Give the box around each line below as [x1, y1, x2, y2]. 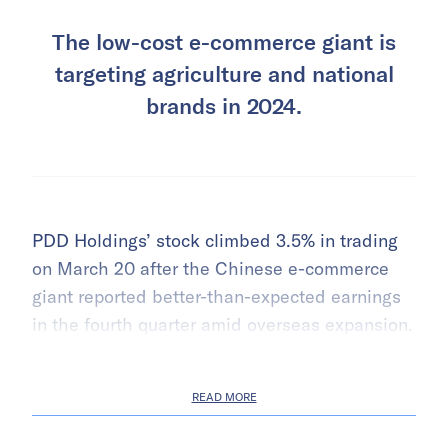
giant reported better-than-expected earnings [32, 284, 401, 308]
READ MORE [191, 389, 257, 404]
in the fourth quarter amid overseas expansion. [32, 312, 413, 336]
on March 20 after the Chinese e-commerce [32, 256, 389, 280]
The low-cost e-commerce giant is [52, 27, 396, 54]
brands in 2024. [146, 91, 302, 118]
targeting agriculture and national [54, 59, 394, 86]
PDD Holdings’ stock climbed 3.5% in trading [32, 228, 398, 252]
